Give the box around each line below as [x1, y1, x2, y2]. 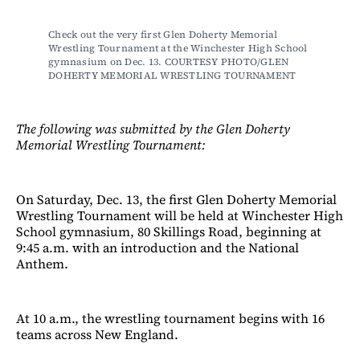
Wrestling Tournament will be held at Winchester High [16, 206, 343, 224]
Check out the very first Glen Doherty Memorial [48, 27, 278, 41]
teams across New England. [16, 325, 178, 343]
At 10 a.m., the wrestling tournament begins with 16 [16, 309, 325, 327]
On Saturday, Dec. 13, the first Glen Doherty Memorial [16, 190, 337, 208]
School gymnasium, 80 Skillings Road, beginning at [16, 222, 321, 240]
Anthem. [16, 254, 68, 272]
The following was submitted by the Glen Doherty [16, 119, 290, 137]
